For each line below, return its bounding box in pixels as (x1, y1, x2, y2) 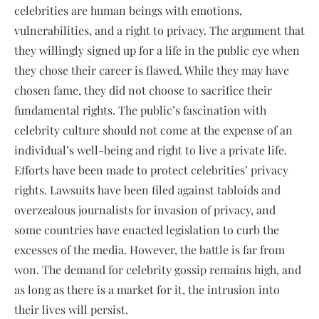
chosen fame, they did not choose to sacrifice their (14, 83, 272, 98)
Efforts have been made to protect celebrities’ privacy (14, 162, 288, 178)
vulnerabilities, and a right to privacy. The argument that (14, 23, 305, 38)
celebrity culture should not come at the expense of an (14, 122, 293, 138)
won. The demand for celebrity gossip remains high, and (14, 262, 301, 278)
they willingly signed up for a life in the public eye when (14, 43, 300, 58)
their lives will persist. (14, 302, 128, 318)
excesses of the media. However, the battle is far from (14, 242, 285, 258)
